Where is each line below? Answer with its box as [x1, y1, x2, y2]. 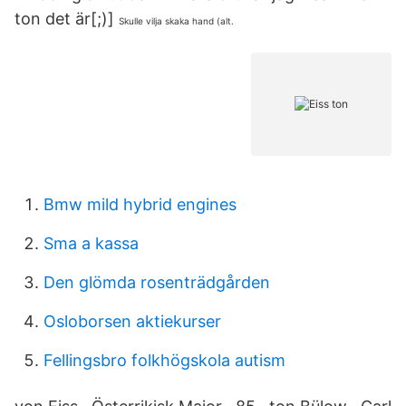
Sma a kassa [43, 234, 139, 253]
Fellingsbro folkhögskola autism [43, 351, 285, 370]
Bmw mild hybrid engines [43, 195, 237, 214]
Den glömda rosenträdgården [43, 273, 270, 292]
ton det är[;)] [14, 9, 119, 28]
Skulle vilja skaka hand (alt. [119, 15, 234, 26]
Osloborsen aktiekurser [43, 312, 221, 331]
